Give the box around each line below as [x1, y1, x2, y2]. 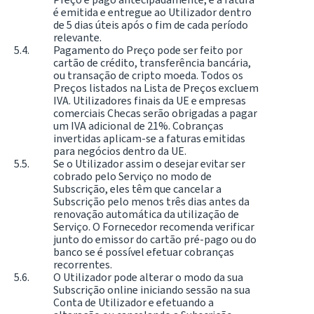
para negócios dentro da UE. [53, 144, 186, 159]
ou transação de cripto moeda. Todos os [53, 68, 243, 83]
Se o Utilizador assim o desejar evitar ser [53, 156, 245, 172]
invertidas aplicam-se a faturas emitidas [53, 131, 245, 146]
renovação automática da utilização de [53, 207, 239, 222]
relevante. [53, 30, 102, 46]
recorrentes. [53, 257, 112, 273]
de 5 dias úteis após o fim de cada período [53, 18, 248, 33]
